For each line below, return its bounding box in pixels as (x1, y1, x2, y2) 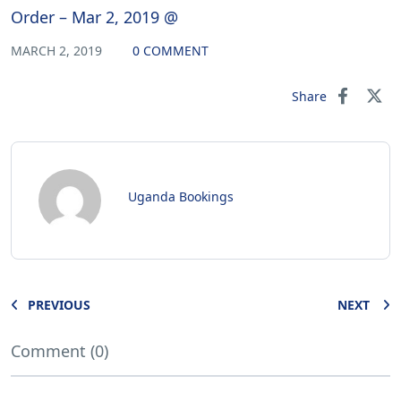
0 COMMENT (132, 42, 209, 60)
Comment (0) (11, 340, 108, 363)
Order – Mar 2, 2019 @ (11, 6, 178, 29)
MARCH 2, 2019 (11, 42, 106, 60)
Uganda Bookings (128, 188, 234, 206)
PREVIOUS (28, 296, 90, 314)
